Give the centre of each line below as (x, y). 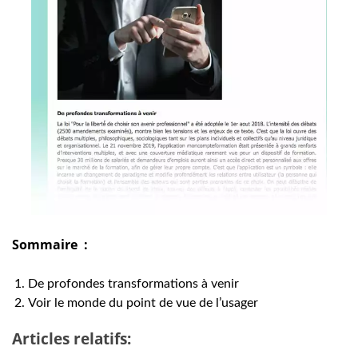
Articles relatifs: (72, 338)
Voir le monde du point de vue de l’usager (143, 303)
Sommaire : (50, 245)
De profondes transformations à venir (133, 284)
